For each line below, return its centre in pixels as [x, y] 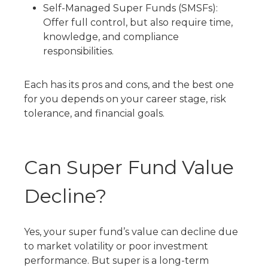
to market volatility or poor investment [116, 246]
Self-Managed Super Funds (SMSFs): [130, 8]
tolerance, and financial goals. [94, 113]
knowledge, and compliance [111, 37]
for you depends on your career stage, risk [125, 99]
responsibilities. [78, 51]
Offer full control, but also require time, [138, 22]
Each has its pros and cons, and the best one [129, 85]
